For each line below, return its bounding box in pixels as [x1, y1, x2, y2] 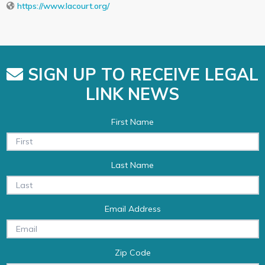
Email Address [104, 203, 161, 214]
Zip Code [114, 247, 151, 258]
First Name [111, 116, 154, 127]
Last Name [111, 160, 154, 171]
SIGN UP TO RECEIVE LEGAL [23, 63, 258, 85]
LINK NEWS [86, 83, 179, 104]
